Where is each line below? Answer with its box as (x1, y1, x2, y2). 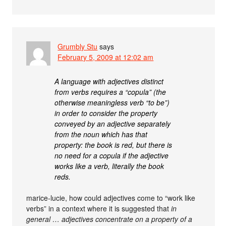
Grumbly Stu (58, 41, 98, 52)
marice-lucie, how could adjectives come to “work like (26, 193, 196, 203)
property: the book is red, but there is (54, 140, 173, 150)
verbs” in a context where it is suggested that (26, 203, 172, 214)
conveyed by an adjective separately (54, 119, 171, 129)
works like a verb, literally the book (54, 161, 164, 172)
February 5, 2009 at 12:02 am (58, 52, 154, 63)
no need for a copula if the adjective (54, 150, 169, 161)
